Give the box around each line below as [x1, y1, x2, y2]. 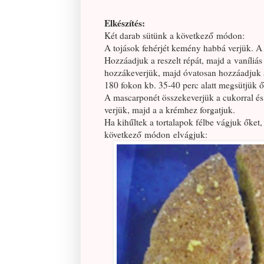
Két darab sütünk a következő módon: [104, 29, 245, 42]
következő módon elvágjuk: [104, 128, 207, 141]
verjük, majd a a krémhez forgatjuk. [104, 104, 235, 116]
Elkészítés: [104, 16, 145, 30]
